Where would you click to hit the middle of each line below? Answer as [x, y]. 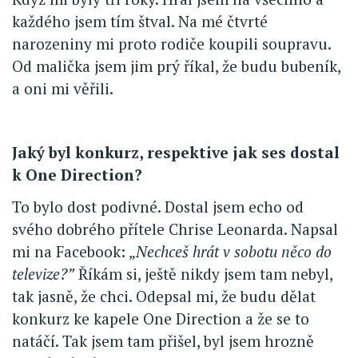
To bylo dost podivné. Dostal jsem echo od [158, 207]
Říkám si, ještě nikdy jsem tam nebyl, [203, 274]
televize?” [43, 274]
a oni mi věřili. [63, 89]
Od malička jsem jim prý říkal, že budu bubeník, [176, 66]
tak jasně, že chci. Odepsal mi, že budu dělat [164, 296]
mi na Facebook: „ [74, 252]
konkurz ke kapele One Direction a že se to [161, 319]
